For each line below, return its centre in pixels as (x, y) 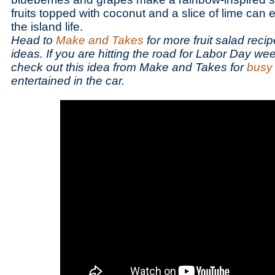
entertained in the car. (68, 81)
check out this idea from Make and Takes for (129, 67)
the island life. (47, 27)
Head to (33, 40)
